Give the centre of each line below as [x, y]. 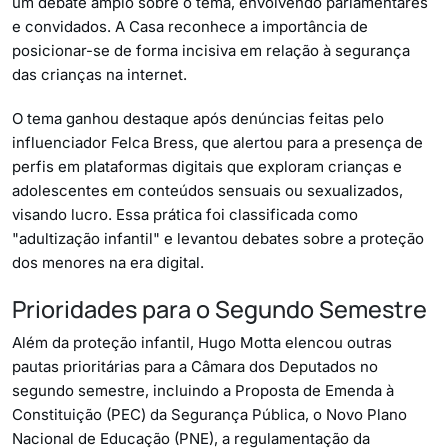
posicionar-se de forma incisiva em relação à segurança [211, 50]
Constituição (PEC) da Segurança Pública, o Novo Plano [209, 414]
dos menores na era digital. [108, 262]
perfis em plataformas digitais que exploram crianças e [207, 166]
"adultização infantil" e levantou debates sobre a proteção [218, 238]
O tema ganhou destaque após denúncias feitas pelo [198, 118]
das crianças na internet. [99, 74]
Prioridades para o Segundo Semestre [219, 309]
